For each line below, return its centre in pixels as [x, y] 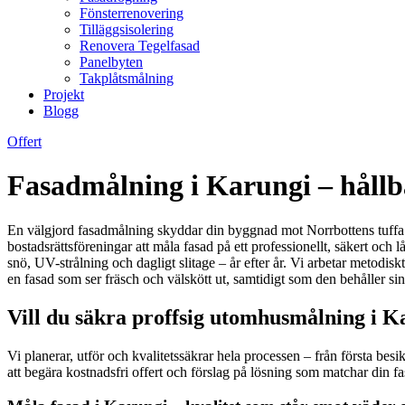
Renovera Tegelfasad [140, 46]
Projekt [64, 94]
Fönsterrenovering [132, 13]
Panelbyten [111, 62]
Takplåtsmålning [127, 78]
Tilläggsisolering [127, 29]
